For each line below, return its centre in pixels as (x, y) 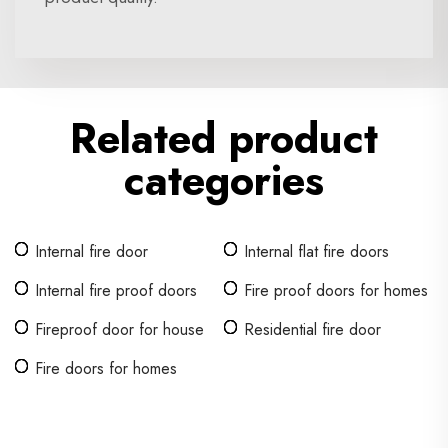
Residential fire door (312, 329)
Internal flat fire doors (316, 251)
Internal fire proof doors (116, 290)
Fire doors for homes (106, 368)
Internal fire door (91, 251)
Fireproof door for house (119, 329)
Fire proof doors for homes (336, 290)
